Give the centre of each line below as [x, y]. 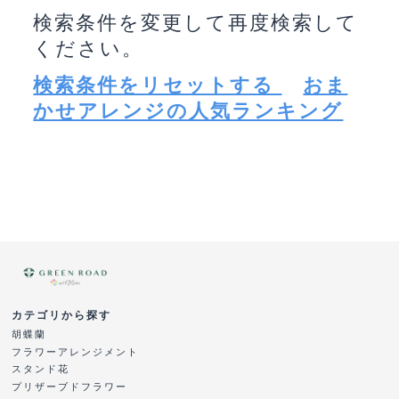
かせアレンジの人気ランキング [188, 110]
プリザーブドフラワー [70, 386]
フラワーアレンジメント [76, 351]
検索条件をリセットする [158, 85]
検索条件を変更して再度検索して [196, 22]
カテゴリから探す [62, 316]
